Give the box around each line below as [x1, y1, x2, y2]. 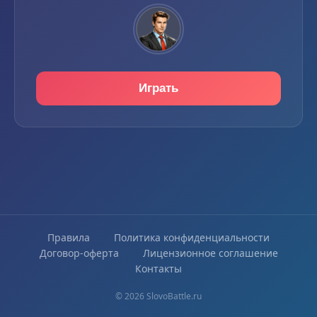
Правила [47, 231, 90, 244]
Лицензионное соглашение [142, 246, 278, 260]
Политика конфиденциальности [114, 231, 270, 244]
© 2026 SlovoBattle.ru [115, 290, 202, 302]
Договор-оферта [39, 246, 119, 260]
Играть [139, 81, 178, 95]
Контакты [135, 262, 182, 275]
